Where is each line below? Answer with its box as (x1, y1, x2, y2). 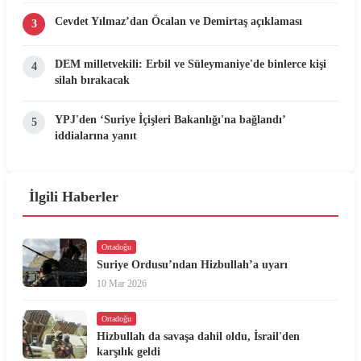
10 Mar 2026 (97, 277, 147, 289)
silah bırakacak (55, 73, 130, 86)
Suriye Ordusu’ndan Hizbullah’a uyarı (97, 258, 288, 271)
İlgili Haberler (29, 188, 118, 205)
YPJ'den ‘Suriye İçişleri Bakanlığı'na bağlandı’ (55, 112, 285, 126)
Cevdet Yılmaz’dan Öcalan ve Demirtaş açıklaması (55, 14, 302, 27)
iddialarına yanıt (55, 128, 137, 142)
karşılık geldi (97, 345, 160, 358)
